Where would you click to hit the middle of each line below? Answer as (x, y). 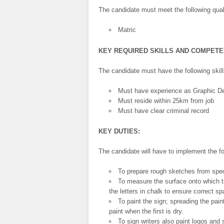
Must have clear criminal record (164, 110)
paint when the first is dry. (146, 211)
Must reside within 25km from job (166, 100)
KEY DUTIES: (119, 131)
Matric (127, 30)
